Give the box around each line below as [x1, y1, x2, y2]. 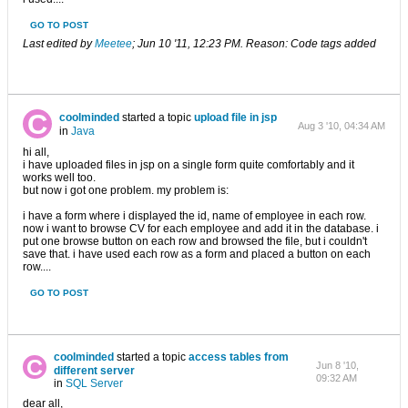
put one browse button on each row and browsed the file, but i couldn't [23, 235, 367, 248]
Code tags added [288, 37, 376, 50]
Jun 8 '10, [315, 360, 359, 371]
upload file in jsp [194, 111, 277, 124]
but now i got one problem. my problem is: [23, 184, 229, 197]
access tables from [188, 351, 289, 363]
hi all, [23, 146, 49, 158]
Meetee [95, 37, 132, 50]
